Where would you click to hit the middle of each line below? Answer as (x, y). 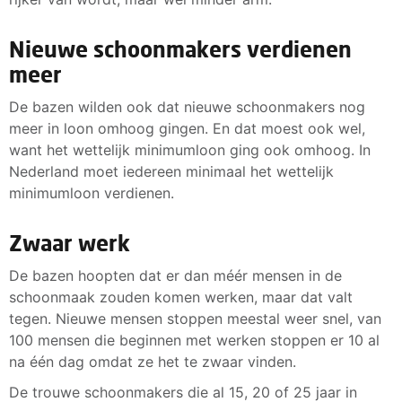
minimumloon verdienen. (92, 192)
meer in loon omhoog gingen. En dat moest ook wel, (187, 128)
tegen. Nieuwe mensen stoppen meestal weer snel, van (195, 318)
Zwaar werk (70, 242)
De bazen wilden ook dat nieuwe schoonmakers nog (187, 106)
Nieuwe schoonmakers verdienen (180, 48)
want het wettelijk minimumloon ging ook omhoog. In (190, 149)
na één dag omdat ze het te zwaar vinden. (153, 361)
